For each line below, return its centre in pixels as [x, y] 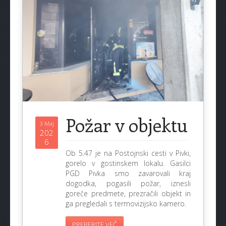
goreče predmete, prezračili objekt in [128, 193]
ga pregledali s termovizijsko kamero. [126, 203]
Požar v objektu [127, 124]
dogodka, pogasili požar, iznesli [128, 183]
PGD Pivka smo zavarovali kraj [128, 173]
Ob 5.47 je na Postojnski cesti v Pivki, [128, 153]
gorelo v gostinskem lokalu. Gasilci [128, 163]
